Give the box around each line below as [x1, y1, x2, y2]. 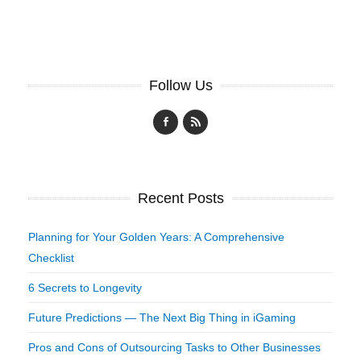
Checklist [28, 251, 74, 264]
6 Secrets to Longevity [28, 280, 142, 294]
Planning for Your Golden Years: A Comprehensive [28, 230, 284, 243]
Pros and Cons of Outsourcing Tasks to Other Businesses [28, 340, 321, 354]
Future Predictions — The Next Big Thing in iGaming [28, 310, 296, 324]
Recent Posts [137, 189, 224, 206]
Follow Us [148, 77, 213, 93]
